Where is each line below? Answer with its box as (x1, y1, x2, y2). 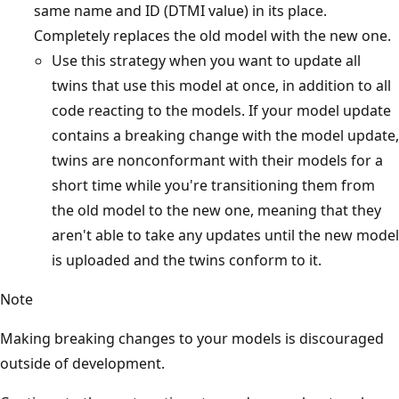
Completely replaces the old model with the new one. (34, 25, 391, 45)
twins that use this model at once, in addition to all (52, 75, 391, 95)
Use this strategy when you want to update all (52, 50, 361, 70)
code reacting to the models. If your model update (52, 100, 391, 120)
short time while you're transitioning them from (52, 175, 375, 195)
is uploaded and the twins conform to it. (52, 249, 322, 270)
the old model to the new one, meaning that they (52, 199, 381, 220)
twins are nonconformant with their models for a (52, 150, 383, 170)
